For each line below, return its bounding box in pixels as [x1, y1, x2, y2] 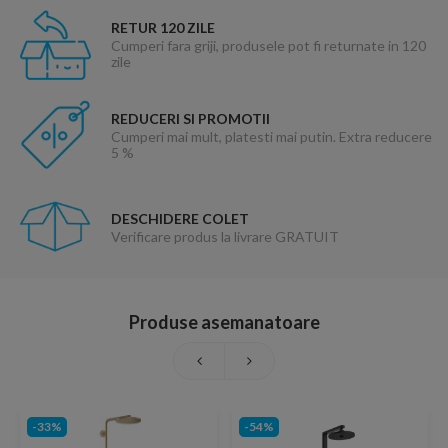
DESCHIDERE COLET [110, 209, 249, 227]
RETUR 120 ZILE [110, 19, 215, 37]
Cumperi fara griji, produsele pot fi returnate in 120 [110, 37, 426, 55]
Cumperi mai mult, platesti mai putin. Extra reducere [110, 127, 432, 145]
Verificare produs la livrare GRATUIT [110, 227, 339, 245]
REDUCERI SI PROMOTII [110, 109, 270, 127]
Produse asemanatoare [128, 311, 320, 334]
